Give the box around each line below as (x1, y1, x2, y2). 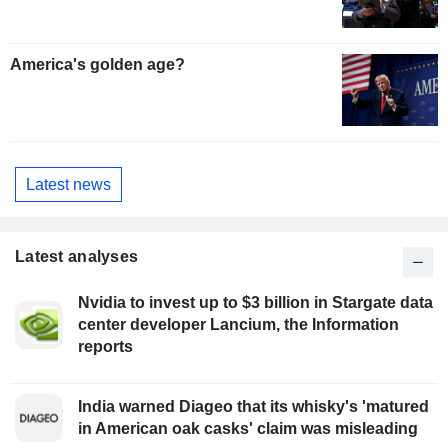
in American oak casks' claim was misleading (78, 420, 418, 438)
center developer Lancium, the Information (78, 316, 399, 334)
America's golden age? (10, 56, 185, 74)
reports (78, 338, 133, 356)
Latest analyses (15, 248, 139, 266)
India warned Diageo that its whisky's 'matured (78, 398, 429, 416)
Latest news (26, 175, 111, 193)
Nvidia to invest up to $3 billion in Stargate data (78, 294, 433, 312)
